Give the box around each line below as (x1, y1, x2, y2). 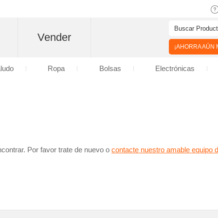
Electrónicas (155, 64, 195, 73)
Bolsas (99, 64, 121, 73)
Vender (37, 31, 71, 43)
